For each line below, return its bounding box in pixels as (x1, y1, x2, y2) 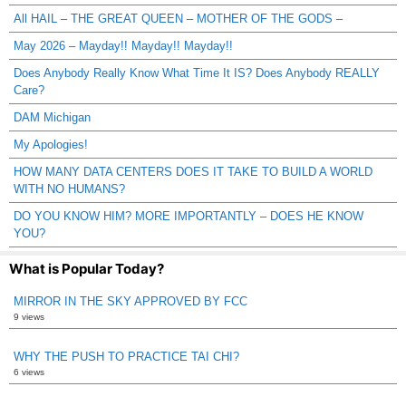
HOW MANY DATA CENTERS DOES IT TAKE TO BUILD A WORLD (14, 164, 372, 179)
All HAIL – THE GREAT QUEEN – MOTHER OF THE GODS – (14, 11, 343, 25)
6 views (14, 366, 44, 377)
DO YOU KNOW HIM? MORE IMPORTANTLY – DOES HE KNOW (14, 208, 363, 223)
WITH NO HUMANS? (14, 181, 125, 196)
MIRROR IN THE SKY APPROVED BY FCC (14, 294, 247, 308)
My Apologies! (14, 137, 88, 151)
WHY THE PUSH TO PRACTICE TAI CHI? (14, 349, 239, 363)
